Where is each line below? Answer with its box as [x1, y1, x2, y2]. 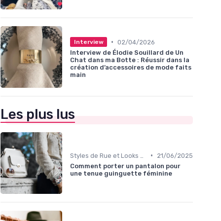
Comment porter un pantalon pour [70, 162, 181, 170]
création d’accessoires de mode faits [70, 64, 191, 72]
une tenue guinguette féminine [70, 169, 172, 177]
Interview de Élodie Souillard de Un [70, 49, 184, 57]
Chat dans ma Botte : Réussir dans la [70, 56, 189, 64]
